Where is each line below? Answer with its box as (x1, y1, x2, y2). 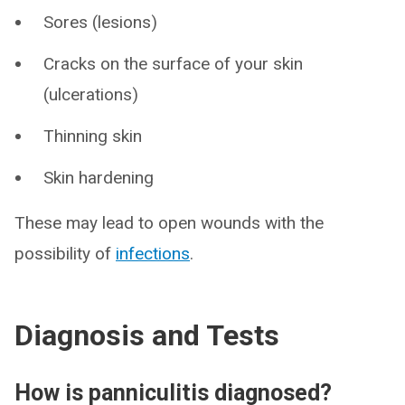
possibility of (14, 243, 116, 264)
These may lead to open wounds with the (14, 212, 324, 233)
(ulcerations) (43, 84, 138, 105)
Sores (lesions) (43, 12, 157, 33)
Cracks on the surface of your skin (43, 53, 303, 74)
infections (116, 243, 190, 264)
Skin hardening (43, 167, 154, 188)
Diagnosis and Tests (14, 318, 279, 353)
